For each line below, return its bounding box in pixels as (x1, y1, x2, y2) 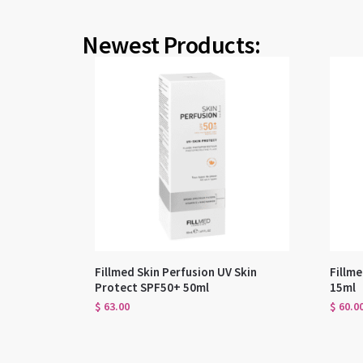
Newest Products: (83, 28, 260, 60)
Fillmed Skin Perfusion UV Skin (95, 263, 257, 280)
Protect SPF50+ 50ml (95, 279, 209, 295)
